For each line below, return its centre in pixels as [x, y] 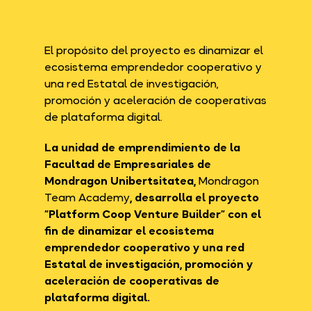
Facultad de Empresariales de [128, 164]
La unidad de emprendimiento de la [142, 147]
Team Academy [87, 197]
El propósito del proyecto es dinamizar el [154, 50]
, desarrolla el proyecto [194, 197]
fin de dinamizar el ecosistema [129, 230]
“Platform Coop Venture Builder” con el [153, 214]
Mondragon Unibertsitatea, [121, 180]
